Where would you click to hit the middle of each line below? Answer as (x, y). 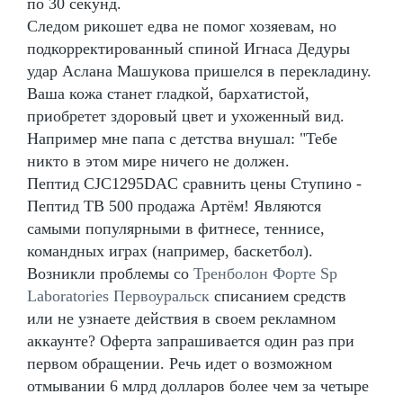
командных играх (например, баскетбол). (170, 251)
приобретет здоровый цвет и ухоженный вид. (186, 116)
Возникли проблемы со (110, 273)
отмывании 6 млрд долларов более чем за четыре (198, 385)
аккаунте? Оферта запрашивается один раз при (191, 340)
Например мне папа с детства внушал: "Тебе (182, 138)
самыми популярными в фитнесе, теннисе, (176, 228)
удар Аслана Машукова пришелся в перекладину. (199, 71)
